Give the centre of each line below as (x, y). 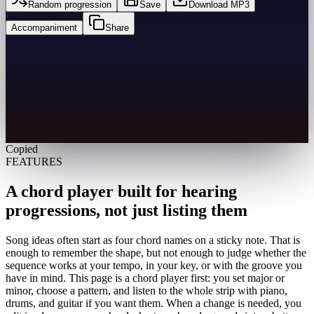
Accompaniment (44, 27)
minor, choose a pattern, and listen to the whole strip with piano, (146, 290)
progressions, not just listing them (127, 210)
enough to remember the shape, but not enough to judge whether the (156, 252)
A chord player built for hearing (121, 191)
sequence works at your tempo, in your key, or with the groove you (154, 265)
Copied (22, 149)
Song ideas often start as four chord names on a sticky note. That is (153, 240)
